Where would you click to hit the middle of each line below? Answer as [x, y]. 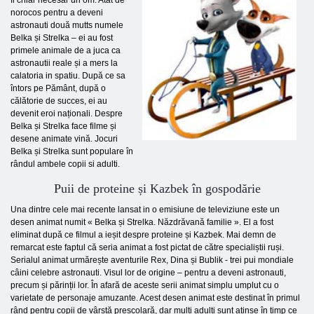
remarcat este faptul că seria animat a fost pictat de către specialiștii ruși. [147, 247]
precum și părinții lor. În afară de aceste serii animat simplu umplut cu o [145, 285]
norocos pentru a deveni [57, 13]
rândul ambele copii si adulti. [65, 164]
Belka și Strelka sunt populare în [72, 151]
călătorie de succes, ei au [59, 101]
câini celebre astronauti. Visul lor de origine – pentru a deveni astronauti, [148, 273]
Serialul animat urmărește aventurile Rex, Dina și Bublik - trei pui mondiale [152, 260]
